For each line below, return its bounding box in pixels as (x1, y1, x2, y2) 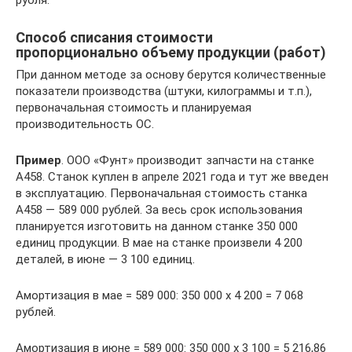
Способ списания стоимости (16, 28, 213, 46)
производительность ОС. (16, 116, 154, 131)
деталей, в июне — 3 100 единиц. (16, 251, 195, 266)
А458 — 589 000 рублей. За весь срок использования (16, 202, 302, 217)
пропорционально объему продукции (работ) (16, 43, 326, 60)
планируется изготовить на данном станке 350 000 (16, 218, 298, 233)
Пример (16, 152, 61, 167)
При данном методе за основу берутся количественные (16, 67, 326, 82)
